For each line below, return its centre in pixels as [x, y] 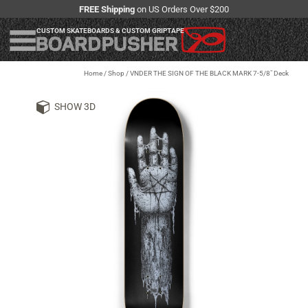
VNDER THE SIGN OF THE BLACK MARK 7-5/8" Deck [209, 74]
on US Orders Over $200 [182, 9]
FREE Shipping [107, 9]
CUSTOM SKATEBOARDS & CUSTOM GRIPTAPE [110, 31]
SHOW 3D [75, 107]
